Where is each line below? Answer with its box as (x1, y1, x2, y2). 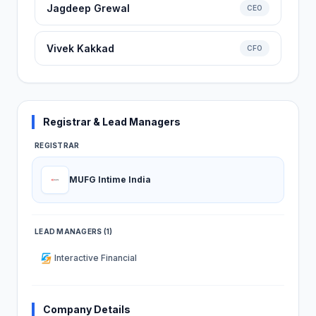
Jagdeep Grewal (47, 2, 130, 14)
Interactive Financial (54, 253, 137, 263)
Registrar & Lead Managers (43, 116, 181, 128)
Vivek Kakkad (47, 42, 114, 54)
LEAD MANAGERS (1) (35, 227, 113, 236)
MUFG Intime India (69, 174, 151, 185)
